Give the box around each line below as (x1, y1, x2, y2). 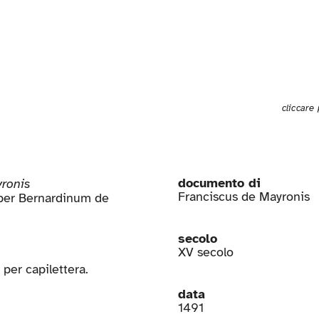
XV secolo (177, 244, 234, 261)
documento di (177, 175, 261, 192)
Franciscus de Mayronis (177, 189, 310, 205)
